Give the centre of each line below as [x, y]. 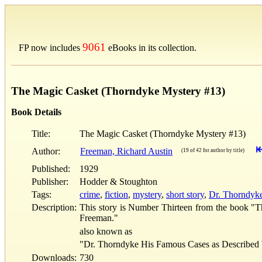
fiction [116, 194]
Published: [54, 168]
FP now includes [51, 48]
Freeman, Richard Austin [126, 151]
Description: [54, 207]
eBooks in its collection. [151, 48]
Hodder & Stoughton [118, 181]
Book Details [36, 112]
